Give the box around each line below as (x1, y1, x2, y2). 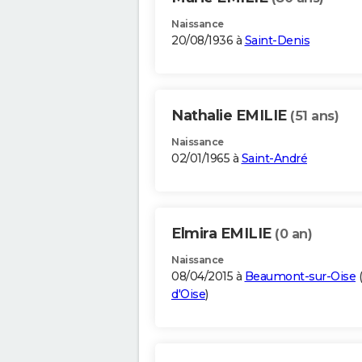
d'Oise (171, 287, 205, 302)
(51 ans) (290, 108, 339, 124)
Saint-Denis (244, 33, 309, 48)
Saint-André (241, 151, 307, 166)
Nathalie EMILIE (171, 107, 290, 125)
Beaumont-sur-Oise (244, 269, 356, 284)
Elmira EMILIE (171, 225, 275, 243)
